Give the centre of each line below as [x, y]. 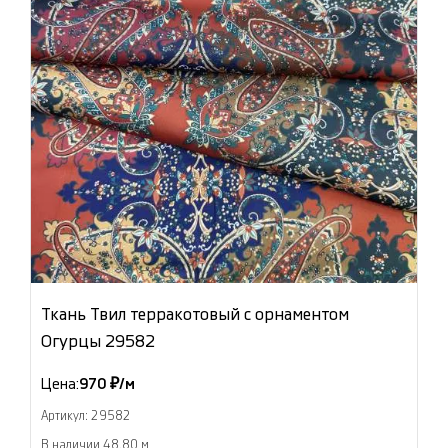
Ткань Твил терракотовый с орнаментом [195, 314]
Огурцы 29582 [98, 341]
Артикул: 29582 [86, 416]
